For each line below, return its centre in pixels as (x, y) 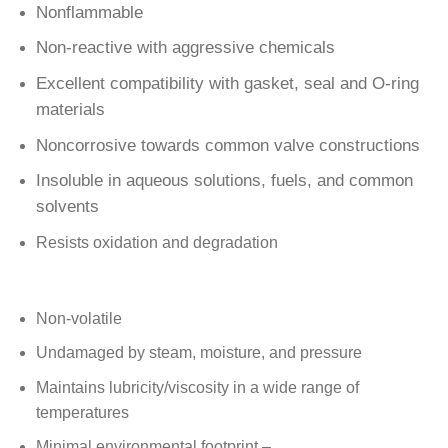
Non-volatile (78, 318)
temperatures (82, 412)
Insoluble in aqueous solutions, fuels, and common (224, 181)
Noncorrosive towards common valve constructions (227, 145)
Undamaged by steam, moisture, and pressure (198, 353)
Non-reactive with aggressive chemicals (185, 48)
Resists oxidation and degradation (156, 242)
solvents (67, 207)
